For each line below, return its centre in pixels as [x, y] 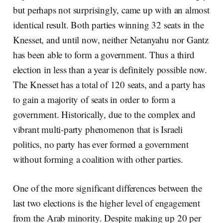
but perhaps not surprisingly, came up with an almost [111, 9]
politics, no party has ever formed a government [101, 144]
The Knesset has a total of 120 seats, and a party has [109, 84]
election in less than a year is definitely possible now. [110, 69]
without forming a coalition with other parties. [98, 159]
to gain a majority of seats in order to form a [94, 99]
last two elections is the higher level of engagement [106, 203]
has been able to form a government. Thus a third [104, 54]
